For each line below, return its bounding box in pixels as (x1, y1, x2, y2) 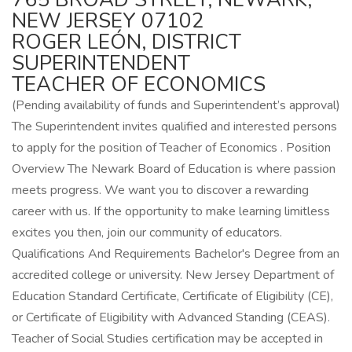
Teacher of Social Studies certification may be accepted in (12, 330, 323, 347)
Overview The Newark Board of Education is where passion (12, 160, 335, 178)
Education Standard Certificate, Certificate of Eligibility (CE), (12, 288, 333, 305)
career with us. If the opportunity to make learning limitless (12, 203, 330, 220)
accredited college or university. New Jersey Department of (12, 266, 334, 284)
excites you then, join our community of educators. (12, 224, 282, 241)
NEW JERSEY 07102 (12, 7, 204, 35)
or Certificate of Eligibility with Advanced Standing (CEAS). (12, 309, 330, 326)
